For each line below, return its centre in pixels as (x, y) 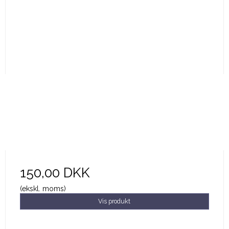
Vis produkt (114, 201)
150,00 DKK (55, 172)
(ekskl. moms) (43, 188)
